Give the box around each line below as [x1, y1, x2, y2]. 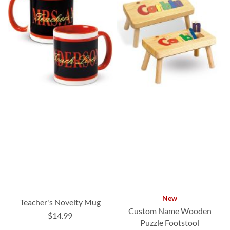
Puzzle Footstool [140, 217, 200, 227]
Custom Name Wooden [128, 205, 212, 216]
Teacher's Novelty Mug [20, 197, 101, 207]
